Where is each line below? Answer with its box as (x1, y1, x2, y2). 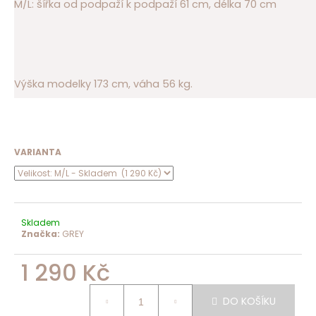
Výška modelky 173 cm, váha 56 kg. (14, 76, 193, 91)
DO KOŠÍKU (223, 294, 276, 309)
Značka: (21, 227, 62, 240)
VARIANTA (14, 145, 61, 158)
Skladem (21, 216, 60, 229)
